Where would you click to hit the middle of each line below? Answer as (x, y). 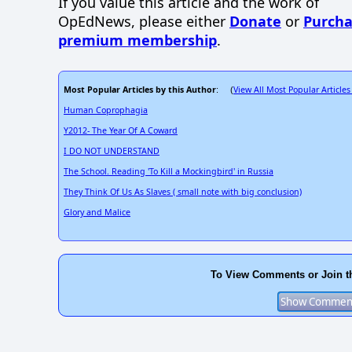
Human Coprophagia (106, 110)
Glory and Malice (97, 213)
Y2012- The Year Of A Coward (121, 131)
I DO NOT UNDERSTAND (112, 151)
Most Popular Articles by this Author (140, 90)
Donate (255, 22)
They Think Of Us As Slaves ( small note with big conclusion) (183, 192)
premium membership (137, 40)
